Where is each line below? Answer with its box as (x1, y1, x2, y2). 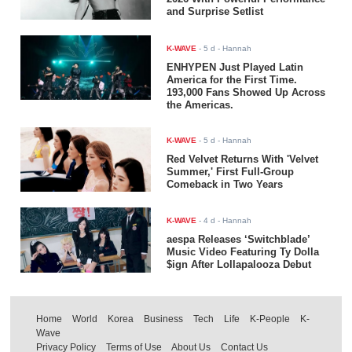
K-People (250, 313, 291, 325)
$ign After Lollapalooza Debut (167, 258, 312, 271)
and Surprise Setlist (167, 5, 264, 17)
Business (144, 313, 184, 325)
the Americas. (167, 98, 234, 111)
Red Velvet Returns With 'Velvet (167, 152, 319, 165)
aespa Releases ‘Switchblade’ (167, 233, 310, 246)
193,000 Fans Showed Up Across (167, 86, 326, 98)
